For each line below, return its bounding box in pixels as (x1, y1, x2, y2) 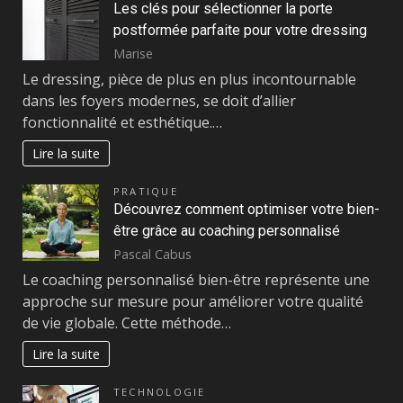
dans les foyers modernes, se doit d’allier (22, 91, 296, 112)
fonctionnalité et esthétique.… (22, 112, 222, 133)
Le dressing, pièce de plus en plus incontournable (22, 69, 356, 90)
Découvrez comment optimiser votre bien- (113, 200, 380, 218)
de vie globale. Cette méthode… (22, 313, 231, 334)
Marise (113, 44, 153, 62)
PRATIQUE (113, 184, 178, 198)
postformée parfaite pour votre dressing (113, 21, 367, 39)
